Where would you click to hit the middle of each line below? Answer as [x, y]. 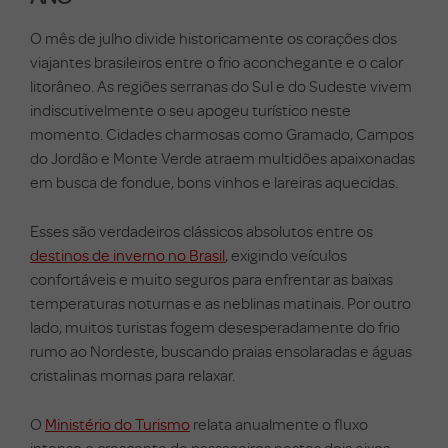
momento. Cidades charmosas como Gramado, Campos [222, 133]
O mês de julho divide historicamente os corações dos [213, 37]
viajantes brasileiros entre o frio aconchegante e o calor [216, 61]
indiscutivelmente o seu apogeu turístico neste [190, 109]
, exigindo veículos [286, 254]
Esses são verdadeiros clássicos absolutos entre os [201, 230]
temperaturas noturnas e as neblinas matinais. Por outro [220, 302]
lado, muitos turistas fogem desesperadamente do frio [215, 326]
